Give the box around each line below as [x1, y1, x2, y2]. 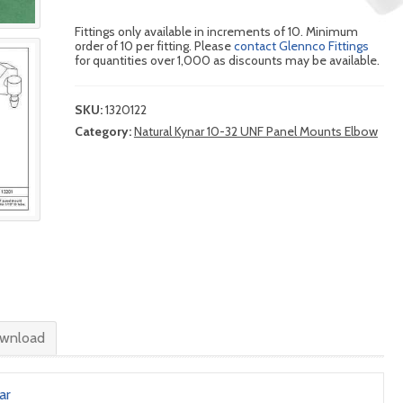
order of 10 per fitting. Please [74, 39, 234, 54]
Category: [74, 123, 134, 140]
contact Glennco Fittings [233, 39, 369, 54]
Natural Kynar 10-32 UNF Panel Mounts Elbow [133, 123, 378, 140]
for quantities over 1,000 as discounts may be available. [74, 53, 380, 68]
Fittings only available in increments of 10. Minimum [74, 24, 358, 40]
